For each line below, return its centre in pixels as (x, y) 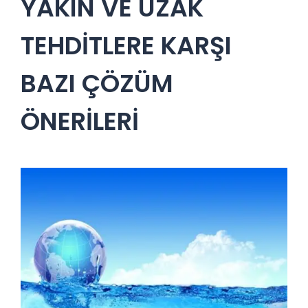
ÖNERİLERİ (80, 121)
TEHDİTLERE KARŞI (126, 45)
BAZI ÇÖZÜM (97, 83)
